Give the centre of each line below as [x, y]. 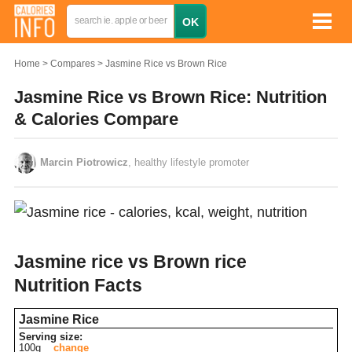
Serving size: [51, 337]
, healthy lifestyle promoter [189, 162]
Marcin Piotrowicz [84, 162]
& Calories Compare [96, 119]
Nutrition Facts [78, 285]
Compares [73, 64]
